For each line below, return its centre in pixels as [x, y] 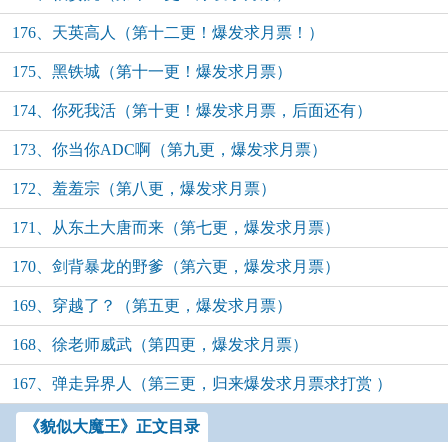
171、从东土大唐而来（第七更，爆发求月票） [176, 227]
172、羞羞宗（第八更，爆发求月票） [144, 188]
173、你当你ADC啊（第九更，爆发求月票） [169, 149]
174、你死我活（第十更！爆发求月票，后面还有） [192, 110]
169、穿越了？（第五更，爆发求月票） [152, 305]
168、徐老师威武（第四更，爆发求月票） [160, 344]
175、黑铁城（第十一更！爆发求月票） [152, 71]
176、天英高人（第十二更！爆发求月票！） [168, 32]
